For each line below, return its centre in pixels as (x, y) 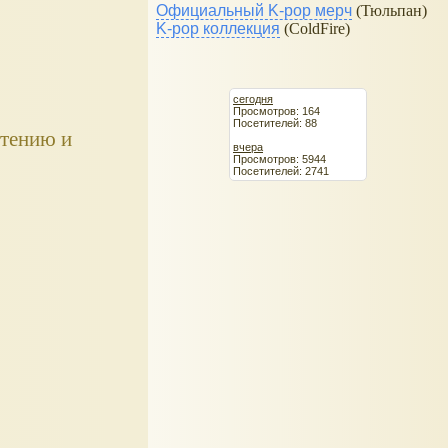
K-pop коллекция (218, 29)
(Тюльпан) (389, 11)
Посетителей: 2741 (281, 170)
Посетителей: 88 (275, 122)
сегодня (253, 98)
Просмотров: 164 (276, 110)
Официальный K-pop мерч (254, 11)
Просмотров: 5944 (279, 158)
